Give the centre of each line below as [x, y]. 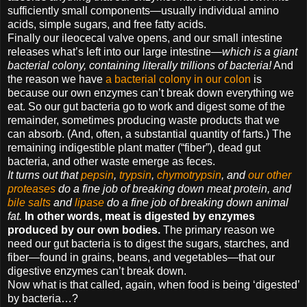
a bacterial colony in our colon [178, 79]
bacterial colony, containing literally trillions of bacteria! [139, 65]
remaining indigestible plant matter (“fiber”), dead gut [134, 147]
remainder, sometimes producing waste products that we [144, 120]
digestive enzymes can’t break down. [97, 271]
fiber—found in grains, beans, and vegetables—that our [141, 257]
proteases [32, 188]
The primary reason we [218, 230]
